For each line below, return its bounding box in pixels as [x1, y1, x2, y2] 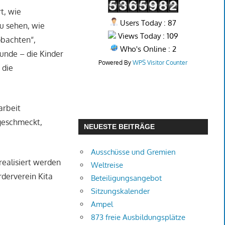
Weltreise [91, 160, 124, 170]
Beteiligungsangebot [91, 173, 162, 183]
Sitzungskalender [91, 186, 150, 196]
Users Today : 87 [118, 18, 176, 28]
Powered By [98, 59, 133, 67]
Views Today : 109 [116, 31, 178, 41]
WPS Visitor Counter [133, 59, 188, 67]
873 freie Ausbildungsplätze [91, 212, 186, 222]
